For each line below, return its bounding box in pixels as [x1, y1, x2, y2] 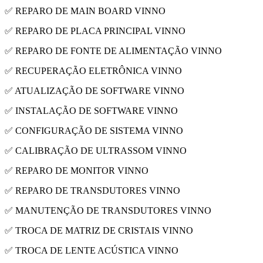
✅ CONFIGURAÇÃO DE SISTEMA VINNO [5, 126, 183, 136]
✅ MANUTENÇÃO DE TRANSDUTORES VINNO [5, 205, 211, 216]
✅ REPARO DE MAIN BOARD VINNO [5, 6, 166, 16]
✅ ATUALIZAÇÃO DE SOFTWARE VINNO [5, 86, 184, 96]
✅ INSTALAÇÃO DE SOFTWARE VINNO [5, 106, 178, 116]
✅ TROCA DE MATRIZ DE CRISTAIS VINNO [5, 225, 193, 236]
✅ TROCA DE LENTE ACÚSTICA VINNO [5, 245, 178, 256]
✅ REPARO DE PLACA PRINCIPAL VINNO [5, 26, 186, 36]
